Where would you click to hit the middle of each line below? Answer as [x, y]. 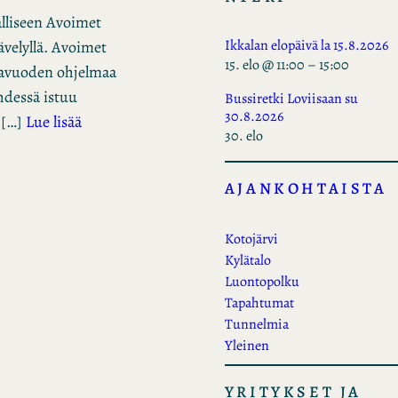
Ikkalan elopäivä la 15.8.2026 [306, 45]
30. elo [243, 135]
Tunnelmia [256, 324]
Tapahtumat [259, 302]
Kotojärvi [251, 239]
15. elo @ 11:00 [264, 64]
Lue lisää [53, 121]
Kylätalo [247, 260]
